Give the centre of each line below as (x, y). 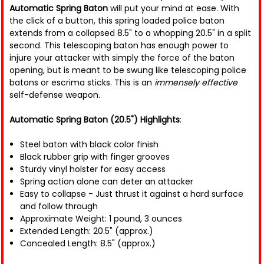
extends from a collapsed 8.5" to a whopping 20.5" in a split (130, 33)
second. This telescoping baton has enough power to (119, 46)
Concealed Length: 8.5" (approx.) (88, 244)
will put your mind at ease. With (174, 9)
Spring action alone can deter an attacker (107, 182)
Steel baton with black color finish (89, 145)
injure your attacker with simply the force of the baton (122, 58)
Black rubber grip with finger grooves (95, 157)
